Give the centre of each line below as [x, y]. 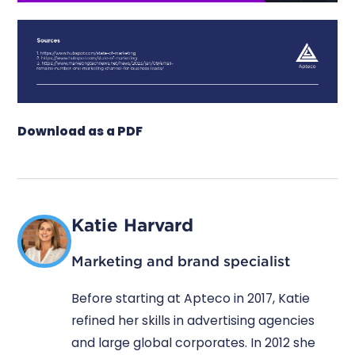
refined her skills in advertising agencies [193, 320]
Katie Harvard [132, 225]
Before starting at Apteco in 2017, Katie [190, 298]
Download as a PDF [80, 132]
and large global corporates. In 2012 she [193, 342]
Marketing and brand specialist [180, 261]
